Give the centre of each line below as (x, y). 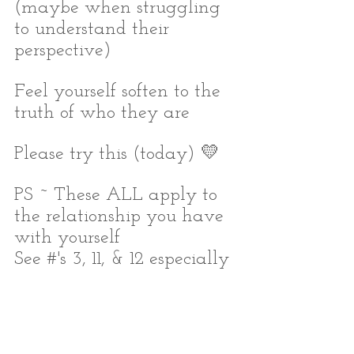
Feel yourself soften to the (120, 91)
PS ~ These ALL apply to (119, 195)
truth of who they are (102, 113)
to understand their (94, 29)
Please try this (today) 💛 (117, 154)
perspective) (63, 50)
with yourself (67, 237)
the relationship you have (122, 216)
